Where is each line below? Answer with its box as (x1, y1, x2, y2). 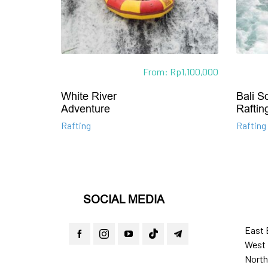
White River (61, 90, 117, 103)
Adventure (61, 102, 110, 115)
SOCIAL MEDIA (83, 192, 165, 206)
